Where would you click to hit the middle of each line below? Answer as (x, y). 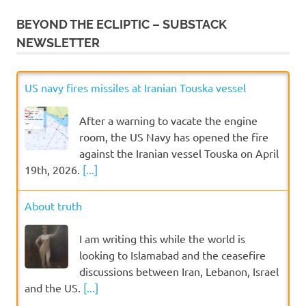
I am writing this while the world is (162, 239)
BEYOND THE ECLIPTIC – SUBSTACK (122, 25)
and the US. (54, 288)
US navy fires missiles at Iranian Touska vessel (135, 88)
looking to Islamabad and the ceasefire (172, 255)
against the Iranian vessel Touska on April (179, 153)
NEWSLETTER (58, 43)
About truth (53, 206)
